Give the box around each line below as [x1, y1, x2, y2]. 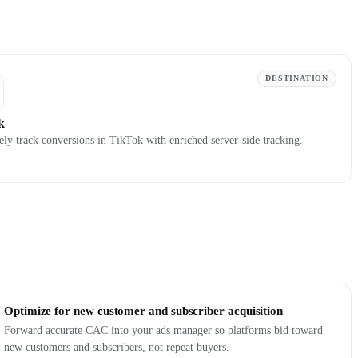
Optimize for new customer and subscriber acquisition [4, 304, 284, 317]
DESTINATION [265, 74, 328, 82]
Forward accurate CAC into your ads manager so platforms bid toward [4, 324, 323, 336]
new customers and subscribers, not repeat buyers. [4, 341, 229, 353]
